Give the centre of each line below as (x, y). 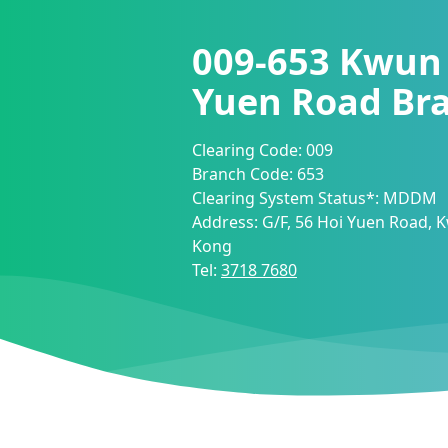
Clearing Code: (249, 150)
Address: (227, 222)
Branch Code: (244, 174)
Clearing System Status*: (287, 198)
